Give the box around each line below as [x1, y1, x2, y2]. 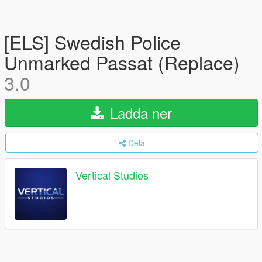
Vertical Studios [75, 167, 149, 183]
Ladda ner [106, 102, 172, 123]
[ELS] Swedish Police [4, 28, 181, 55]
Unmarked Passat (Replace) [4, 49, 240, 75]
